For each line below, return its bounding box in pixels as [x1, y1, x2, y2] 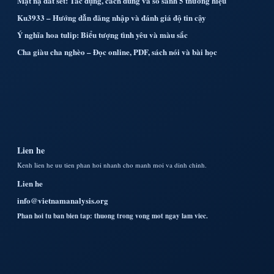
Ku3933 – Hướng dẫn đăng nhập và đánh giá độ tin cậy [17, 11, 206, 23]
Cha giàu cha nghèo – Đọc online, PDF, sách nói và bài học [17, 45, 217, 57]
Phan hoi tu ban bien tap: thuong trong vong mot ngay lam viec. [17, 210, 208, 221]
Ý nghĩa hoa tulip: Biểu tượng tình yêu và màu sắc [17, 28, 188, 40]
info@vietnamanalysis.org [17, 194, 108, 206]
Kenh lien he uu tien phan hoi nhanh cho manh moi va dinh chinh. [17, 160, 207, 169]
